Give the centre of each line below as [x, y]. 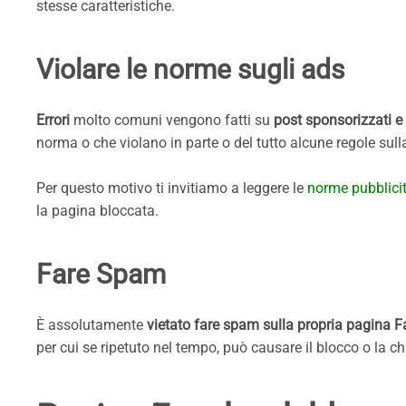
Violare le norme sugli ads [190, 70]
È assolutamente [92, 325]
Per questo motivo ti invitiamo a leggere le [172, 188]
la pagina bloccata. [97, 211]
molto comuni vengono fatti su [172, 121]
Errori [53, 121]
